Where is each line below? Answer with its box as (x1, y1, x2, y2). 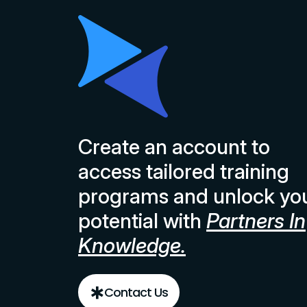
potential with (78, 208, 201, 234)
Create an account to (78, 134, 270, 160)
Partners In (206, 208, 306, 234)
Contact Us (104, 284, 168, 302)
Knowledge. (78, 233, 186, 258)
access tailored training (78, 159, 289, 184)
